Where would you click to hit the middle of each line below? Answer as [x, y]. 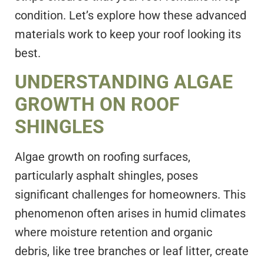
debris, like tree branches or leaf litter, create [132, 251]
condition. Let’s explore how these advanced [131, 15]
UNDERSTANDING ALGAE [124, 82]
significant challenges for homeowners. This [130, 195]
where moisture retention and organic [113, 232]
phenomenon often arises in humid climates [130, 214]
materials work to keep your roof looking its [128, 34]
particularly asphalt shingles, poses [106, 176]
